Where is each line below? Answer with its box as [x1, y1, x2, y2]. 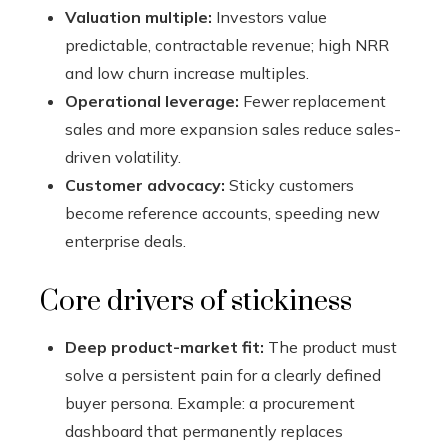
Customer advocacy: [65, 175, 225, 196]
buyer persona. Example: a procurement [65, 393, 355, 414]
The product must [264, 337, 397, 358]
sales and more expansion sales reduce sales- [65, 119, 401, 140]
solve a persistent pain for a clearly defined [65, 365, 381, 386]
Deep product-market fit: [65, 337, 264, 358]
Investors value [212, 7, 327, 28]
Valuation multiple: [65, 7, 212, 28]
